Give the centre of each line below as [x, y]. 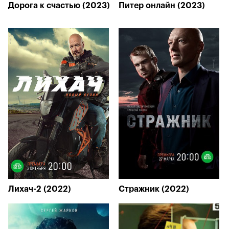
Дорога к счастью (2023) [59, 6]
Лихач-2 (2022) [40, 189]
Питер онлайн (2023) [162, 6]
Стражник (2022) [154, 189]
